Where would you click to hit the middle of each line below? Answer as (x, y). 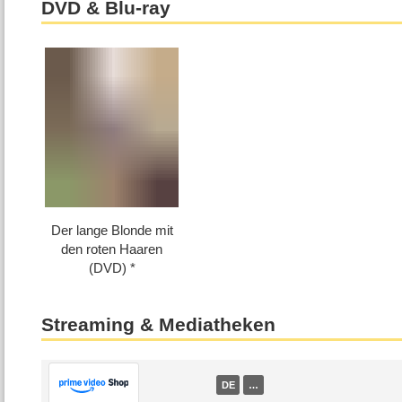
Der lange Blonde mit (112, 231)
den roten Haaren (112, 249)
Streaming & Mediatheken (159, 324)
